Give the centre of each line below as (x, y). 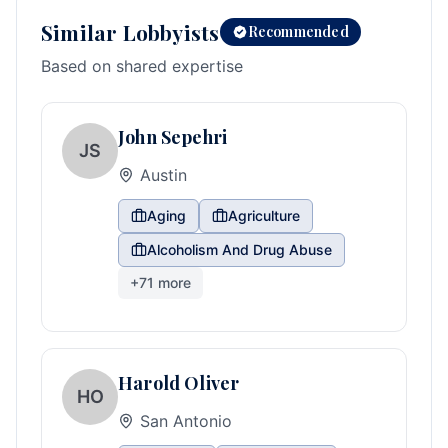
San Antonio (186, 421)
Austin (163, 175)
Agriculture (264, 215)
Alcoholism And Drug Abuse (239, 249)
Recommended (298, 31)
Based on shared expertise (142, 66)
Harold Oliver (179, 383)
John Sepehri (173, 137)
